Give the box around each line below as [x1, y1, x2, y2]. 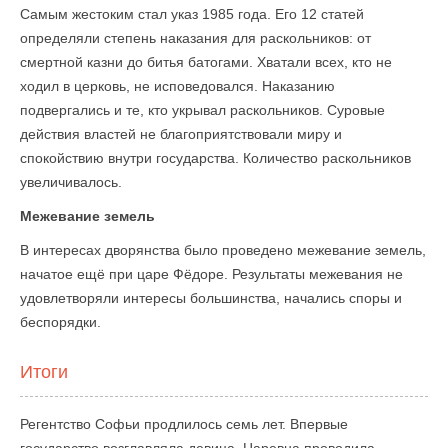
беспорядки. [20, 314, 101, 330]
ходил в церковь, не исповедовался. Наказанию [20, 78, 335, 94]
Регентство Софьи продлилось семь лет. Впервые [20, 416, 348, 432]
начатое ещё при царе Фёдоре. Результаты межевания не [20, 266, 403, 282]
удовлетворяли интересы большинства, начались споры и [20, 290, 402, 306]
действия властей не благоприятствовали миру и [20, 126, 342, 142]
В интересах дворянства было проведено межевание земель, [20, 242, 426, 258]
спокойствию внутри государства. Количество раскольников [20, 150, 411, 166]
